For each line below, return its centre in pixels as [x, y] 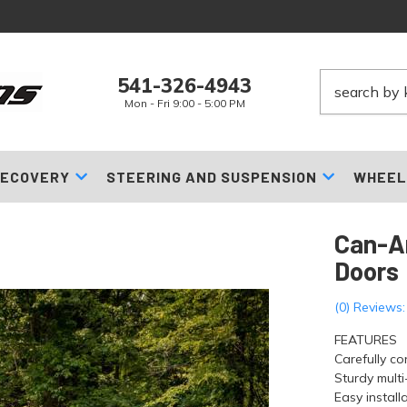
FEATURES [366, 340]
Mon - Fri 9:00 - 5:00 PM [184, 103]
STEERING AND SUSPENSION [211, 177]
